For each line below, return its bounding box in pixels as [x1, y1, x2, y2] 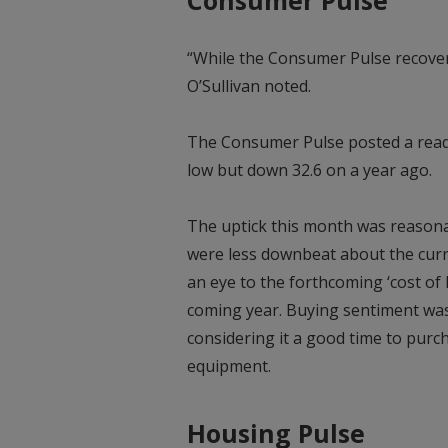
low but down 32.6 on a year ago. [187, 158, 432, 181]
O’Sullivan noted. [187, 74, 311, 97]
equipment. [187, 354, 271, 377]
